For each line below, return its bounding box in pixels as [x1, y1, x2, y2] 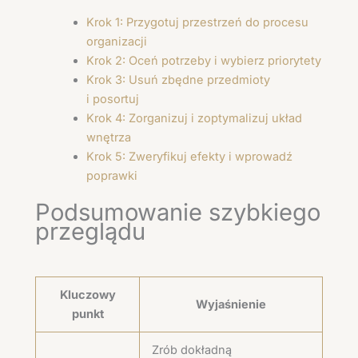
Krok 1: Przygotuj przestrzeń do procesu [86, 15, 308, 30]
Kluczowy [59, 287, 116, 302]
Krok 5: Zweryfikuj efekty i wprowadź [86, 149, 292, 165]
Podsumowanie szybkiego [35, 197, 320, 226]
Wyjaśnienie [196, 296, 266, 312]
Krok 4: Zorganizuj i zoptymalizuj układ [86, 111, 302, 126]
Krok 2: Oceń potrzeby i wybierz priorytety [86, 54, 321, 69]
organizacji [86, 34, 147, 50]
